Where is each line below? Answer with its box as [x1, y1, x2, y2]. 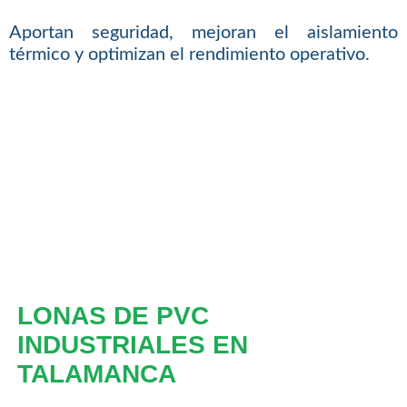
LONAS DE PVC [16, 302, 209, 331]
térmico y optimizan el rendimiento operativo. [8, 45, 370, 65]
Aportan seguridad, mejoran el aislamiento [8, 24, 399, 43]
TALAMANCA [16, 360, 176, 389]
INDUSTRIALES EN [16, 331, 248, 360]
